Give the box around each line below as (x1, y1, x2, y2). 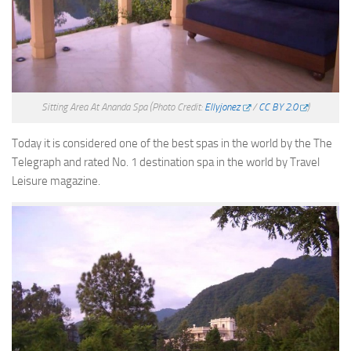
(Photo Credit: (150, 100, 205, 113)
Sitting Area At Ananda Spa (42, 100, 150, 113)
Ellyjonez (204, 100, 241, 113)
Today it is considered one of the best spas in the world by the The (12, 136, 332, 150)
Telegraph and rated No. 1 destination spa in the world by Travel (12, 154, 320, 169)
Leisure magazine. (12, 173, 100, 188)
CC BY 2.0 (258, 100, 298, 113)
